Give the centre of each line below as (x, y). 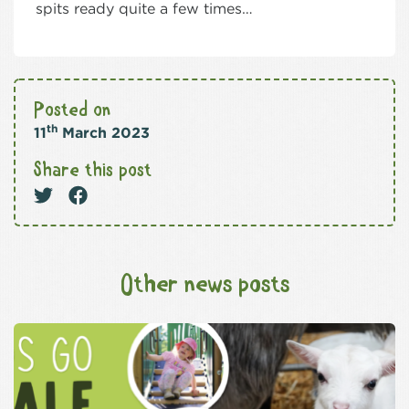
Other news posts (204, 286)
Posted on (72, 111)
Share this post (93, 171)
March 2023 (104, 133)
